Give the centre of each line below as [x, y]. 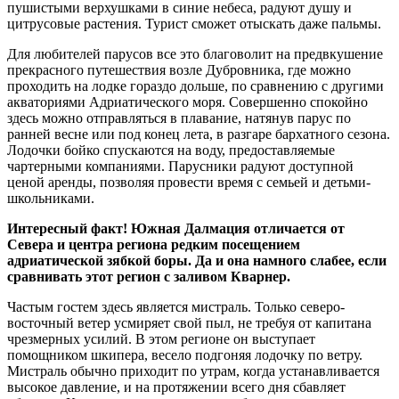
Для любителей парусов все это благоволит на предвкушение [195, 54]
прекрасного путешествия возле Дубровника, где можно [179, 70]
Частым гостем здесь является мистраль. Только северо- [176, 307]
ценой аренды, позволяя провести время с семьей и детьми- [189, 182]
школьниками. [51, 198]
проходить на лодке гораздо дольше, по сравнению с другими [195, 86]
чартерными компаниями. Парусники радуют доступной [180, 166]
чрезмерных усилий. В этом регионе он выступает [161, 339]
